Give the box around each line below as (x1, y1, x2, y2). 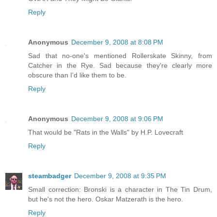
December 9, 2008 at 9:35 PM (74, 171, 166, 180)
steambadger (28, 171, 71, 180)
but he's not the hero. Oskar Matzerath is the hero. (28, 195, 183, 203)
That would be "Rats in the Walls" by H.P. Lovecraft (28, 128, 183, 136)
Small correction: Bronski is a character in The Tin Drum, (28, 185, 212, 193)
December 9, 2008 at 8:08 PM (71, 38, 163, 46)
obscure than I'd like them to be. (28, 71, 126, 79)
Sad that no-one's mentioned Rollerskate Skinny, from (28, 51, 212, 60)
